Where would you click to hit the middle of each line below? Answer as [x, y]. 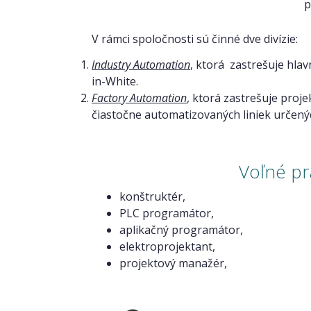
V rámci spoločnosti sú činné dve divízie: [195, 39]
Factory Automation [139, 98]
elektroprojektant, [167, 246]
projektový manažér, [173, 263]
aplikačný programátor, [181, 230]
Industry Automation [141, 65]
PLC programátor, [167, 213]
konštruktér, [152, 196]
